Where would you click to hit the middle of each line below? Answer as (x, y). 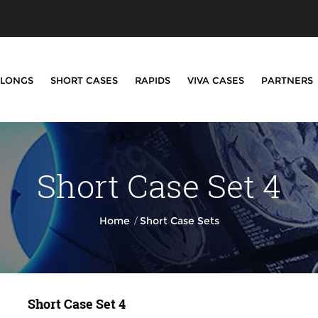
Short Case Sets (179, 221)
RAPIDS (152, 80)
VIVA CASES (215, 80)
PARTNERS (287, 80)
